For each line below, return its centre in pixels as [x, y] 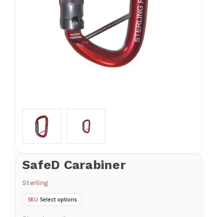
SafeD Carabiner [74, 165]
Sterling [35, 183]
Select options [58, 200]
